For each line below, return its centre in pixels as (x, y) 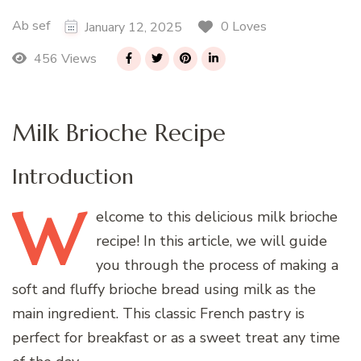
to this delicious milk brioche (241, 217)
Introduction (73, 176)
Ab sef (31, 26)
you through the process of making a (217, 266)
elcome (120, 217)
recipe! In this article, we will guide (212, 241)
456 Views (63, 58)
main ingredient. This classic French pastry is (158, 314)
